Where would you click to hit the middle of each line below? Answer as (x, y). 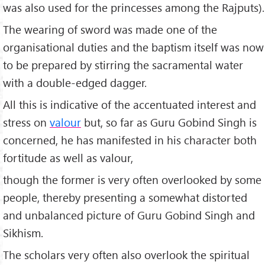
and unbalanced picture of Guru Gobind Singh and (129, 215)
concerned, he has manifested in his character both (130, 140)
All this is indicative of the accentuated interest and (130, 105)
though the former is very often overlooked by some (132, 180)
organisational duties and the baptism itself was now (133, 47)
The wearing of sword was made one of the (110, 30)
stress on (26, 122)
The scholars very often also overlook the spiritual (126, 254)
